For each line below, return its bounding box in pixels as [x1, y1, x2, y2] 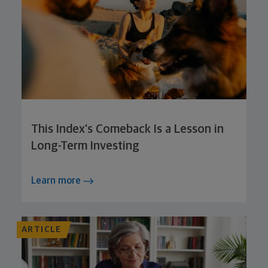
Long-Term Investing [31, 139, 139, 152]
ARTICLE [22, 225, 62, 234]
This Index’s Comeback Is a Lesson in [31, 123, 224, 135]
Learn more [31, 175, 83, 185]
